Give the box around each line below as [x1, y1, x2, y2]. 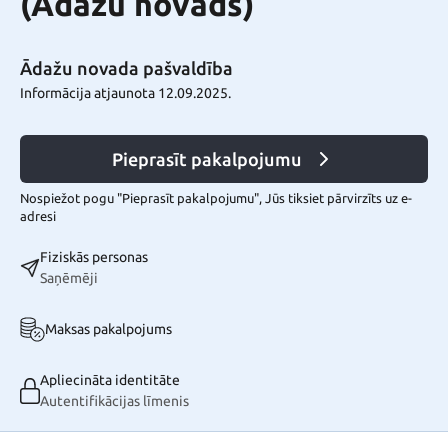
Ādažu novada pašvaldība [20, 58, 233, 78]
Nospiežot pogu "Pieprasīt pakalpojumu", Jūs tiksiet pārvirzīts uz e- [20, 191, 412, 206]
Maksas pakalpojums [45, 321, 172, 338]
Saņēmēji [40, 270, 98, 287]
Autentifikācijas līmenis [40, 393, 189, 410]
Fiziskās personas [40, 249, 148, 266]
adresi [20, 209, 56, 224]
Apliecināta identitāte [40, 372, 180, 389]
